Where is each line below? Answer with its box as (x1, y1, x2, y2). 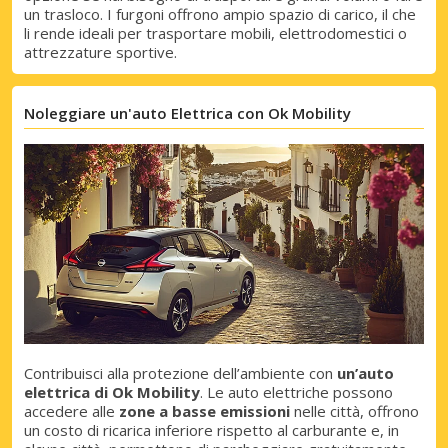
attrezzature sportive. (24, 42, 177, 63)
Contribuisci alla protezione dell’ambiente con (24, 363, 337, 384)
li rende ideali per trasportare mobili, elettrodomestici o (24, 23, 407, 44)
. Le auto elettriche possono (200, 382, 393, 403)
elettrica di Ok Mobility (24, 382, 200, 403)
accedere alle (24, 401, 119, 422)
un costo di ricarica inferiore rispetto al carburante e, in (24, 420, 399, 441)
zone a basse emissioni (119, 401, 290, 422)
